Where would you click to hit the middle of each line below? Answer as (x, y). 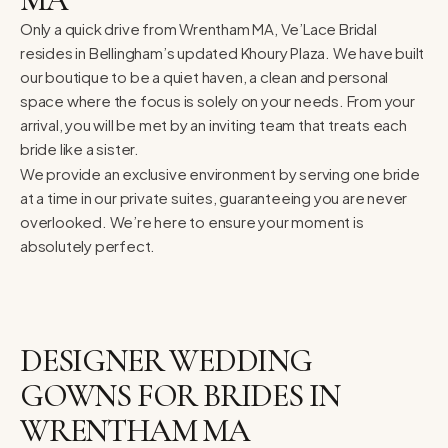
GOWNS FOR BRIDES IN (180, 395)
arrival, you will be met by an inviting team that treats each (213, 124)
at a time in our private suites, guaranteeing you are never (214, 197)
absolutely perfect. (88, 245)
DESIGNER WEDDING (166, 360)
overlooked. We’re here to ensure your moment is (192, 221)
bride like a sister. (80, 148)
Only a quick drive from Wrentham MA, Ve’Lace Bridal (198, 28)
